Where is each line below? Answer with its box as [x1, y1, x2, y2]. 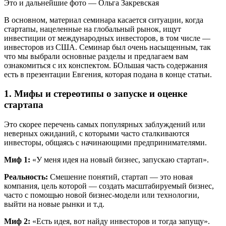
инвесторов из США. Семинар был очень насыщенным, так [4, 42, 211, 51]
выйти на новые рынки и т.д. [4, 200, 104, 209]
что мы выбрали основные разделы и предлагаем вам [4, 51, 188, 61]
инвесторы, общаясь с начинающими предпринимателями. [4, 138, 207, 147]
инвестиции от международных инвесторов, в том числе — [4, 33, 210, 42]
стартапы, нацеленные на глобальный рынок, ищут [4, 24, 181, 33]
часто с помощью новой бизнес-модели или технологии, [4, 191, 199, 200]
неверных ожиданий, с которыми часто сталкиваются [4, 129, 189, 138]
